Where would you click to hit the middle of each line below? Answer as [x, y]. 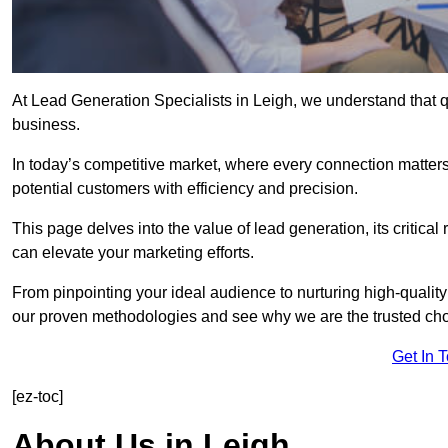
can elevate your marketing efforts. [133, 253]
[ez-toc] [37, 397]
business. [46, 125]
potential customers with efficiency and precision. [185, 189]
